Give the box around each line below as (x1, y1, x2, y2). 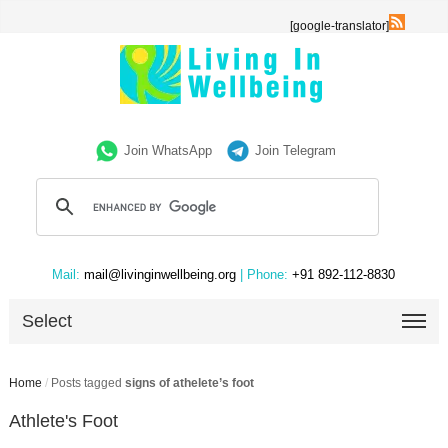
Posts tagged (50, 376, 125, 390)
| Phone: (240, 267, 289, 282)
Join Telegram (255, 143, 337, 158)
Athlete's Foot (8, 411, 118, 431)
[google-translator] (290, 19, 390, 33)
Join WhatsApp (124, 143, 213, 158)
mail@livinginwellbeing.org (80, 267, 241, 282)
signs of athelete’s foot (124, 376, 254, 390)
